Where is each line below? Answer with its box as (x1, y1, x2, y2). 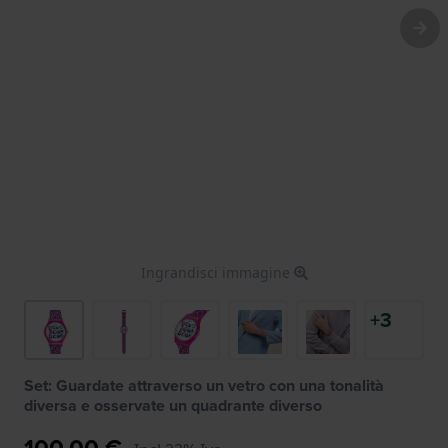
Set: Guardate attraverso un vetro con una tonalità (24, 373, 384, 397)
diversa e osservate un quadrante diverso (24, 393, 322, 417)
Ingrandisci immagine (140, 262, 294, 282)
